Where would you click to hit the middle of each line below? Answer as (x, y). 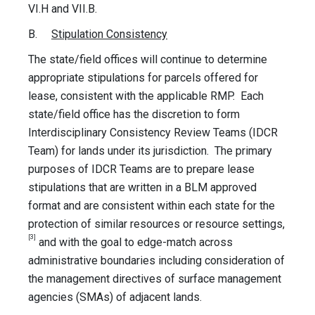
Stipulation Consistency (109, 34)
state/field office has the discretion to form (134, 115)
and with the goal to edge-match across (134, 243)
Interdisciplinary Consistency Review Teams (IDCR (153, 133)
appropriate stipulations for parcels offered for (143, 78)
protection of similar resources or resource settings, (156, 224)
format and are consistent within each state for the (152, 206)
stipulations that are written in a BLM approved (142, 188)
